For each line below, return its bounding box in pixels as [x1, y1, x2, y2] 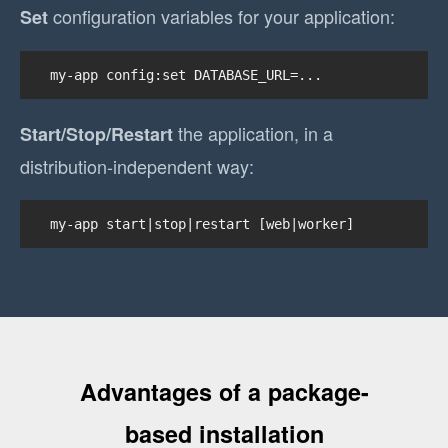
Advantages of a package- [79, 374, 369, 408]
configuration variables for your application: [48, 3, 395, 30]
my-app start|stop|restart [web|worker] [50, 216, 354, 233]
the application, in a [173, 120, 333, 147]
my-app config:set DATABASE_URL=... [50, 67, 322, 84]
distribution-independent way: [20, 153, 254, 180]
